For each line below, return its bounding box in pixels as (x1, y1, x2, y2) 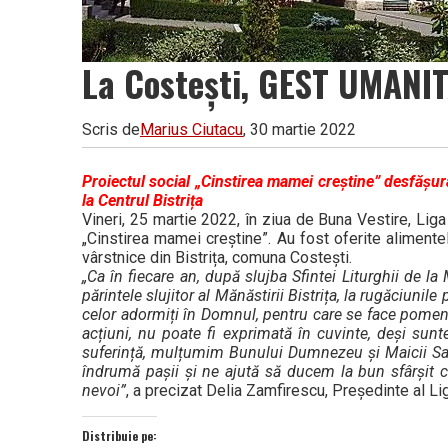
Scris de (82, 119, 140, 139)
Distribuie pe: (82, 426, 157, 444)
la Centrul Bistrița (82, 190, 203, 210)
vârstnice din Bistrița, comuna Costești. (82, 247, 352, 267)
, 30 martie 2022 (243, 119, 356, 139)
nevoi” (82, 380, 126, 400)
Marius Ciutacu (140, 119, 243, 139)
